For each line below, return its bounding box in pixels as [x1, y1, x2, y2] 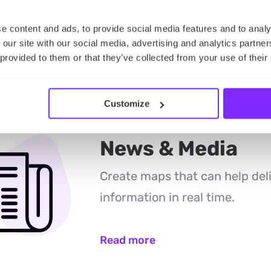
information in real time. [99, 190, 235, 204]
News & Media [99, 136, 238, 161]
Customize [104, 98, 150, 109]
